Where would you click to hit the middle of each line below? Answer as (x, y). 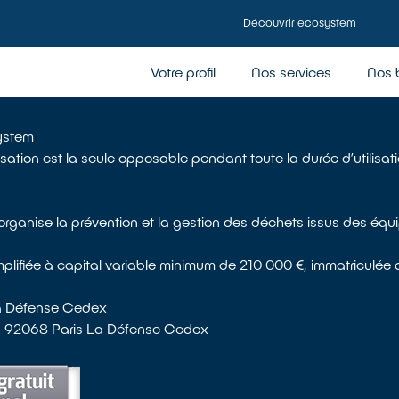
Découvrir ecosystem (300, 22)
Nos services (291, 72)
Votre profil (183, 72)
